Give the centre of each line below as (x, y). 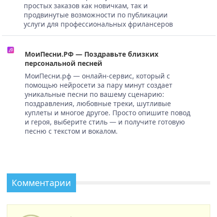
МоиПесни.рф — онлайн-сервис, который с (97, 76)
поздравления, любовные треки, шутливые (98, 103)
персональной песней (63, 63)
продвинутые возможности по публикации (95, 15)
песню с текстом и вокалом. (71, 131)
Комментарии (41, 182)
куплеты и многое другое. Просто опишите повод (107, 112)
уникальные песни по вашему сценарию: (94, 94)
